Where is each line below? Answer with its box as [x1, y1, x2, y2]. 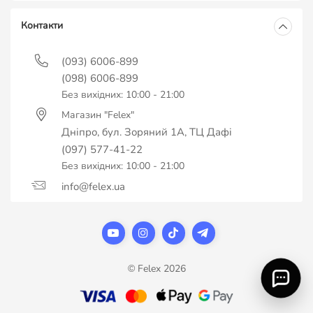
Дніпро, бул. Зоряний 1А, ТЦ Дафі [61, 125, 232, 140]
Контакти [21, 19, 63, 33]
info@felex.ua [61, 180, 125, 194]
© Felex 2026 [127, 262, 186, 276]
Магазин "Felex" [61, 108, 134, 122]
